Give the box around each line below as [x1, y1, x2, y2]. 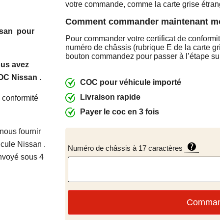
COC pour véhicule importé [80, 78, 182, 86]
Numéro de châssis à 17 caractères [68, 144, 185, 152]
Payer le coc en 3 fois [80, 108, 160, 116]
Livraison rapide [80, 93, 141, 101]
